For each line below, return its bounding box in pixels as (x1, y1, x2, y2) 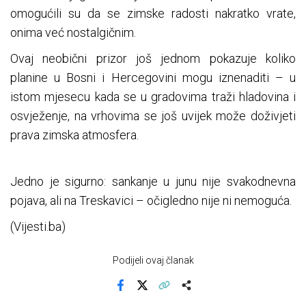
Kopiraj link (163, 289, 208, 300)
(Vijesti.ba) (10, 219, 66, 234)
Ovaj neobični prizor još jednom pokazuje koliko (10, 51, 296, 66)
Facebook (119, 289, 161, 300)
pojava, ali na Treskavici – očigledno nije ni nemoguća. (10, 193, 292, 208)
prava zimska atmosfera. (10, 128, 139, 143)
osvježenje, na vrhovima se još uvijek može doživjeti (10, 109, 296, 124)
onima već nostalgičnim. (10, 25, 136, 40)
